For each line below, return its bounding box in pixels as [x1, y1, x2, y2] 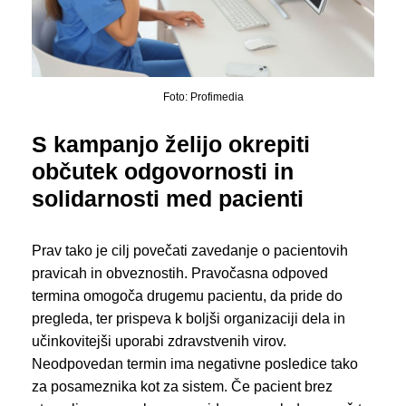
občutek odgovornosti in [32, 159, 294, 185]
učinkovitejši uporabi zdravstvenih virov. [32, 333, 286, 350]
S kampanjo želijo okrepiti [32, 131, 310, 158]
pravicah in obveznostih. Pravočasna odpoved [32, 266, 328, 282]
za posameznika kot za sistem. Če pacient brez [32, 379, 333, 395]
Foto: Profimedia [162, 91, 244, 104]
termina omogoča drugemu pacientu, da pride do [32, 288, 343, 304]
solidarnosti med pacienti [32, 186, 304, 212]
